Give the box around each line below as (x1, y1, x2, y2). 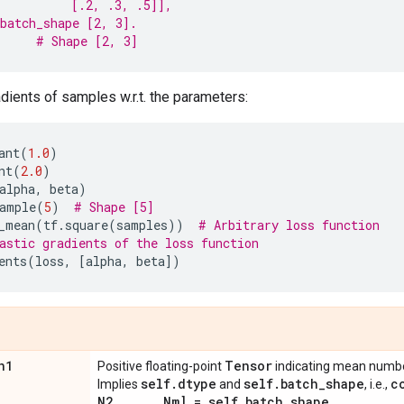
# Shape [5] (74, 198, 154, 216)
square (65, 216, 108, 234)
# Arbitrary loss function (198, 216, 380, 234)
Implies (97, 377, 141, 391)
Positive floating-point (97, 359, 225, 373)
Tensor (225, 357, 272, 374)
